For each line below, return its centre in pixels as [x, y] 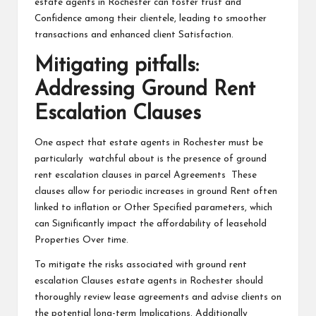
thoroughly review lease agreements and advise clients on [158, 297]
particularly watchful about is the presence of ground [151, 159]
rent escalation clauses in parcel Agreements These [146, 175]
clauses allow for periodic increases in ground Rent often [156, 191]
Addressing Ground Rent [145, 90]
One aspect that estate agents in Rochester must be [149, 142]
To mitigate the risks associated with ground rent [141, 265]
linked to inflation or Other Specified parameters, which [153, 207]
